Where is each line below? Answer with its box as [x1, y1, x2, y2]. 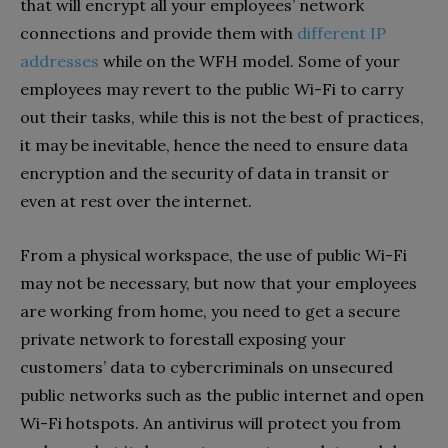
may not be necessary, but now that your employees [20, 272, 417, 293]
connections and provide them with [20, 22, 297, 43]
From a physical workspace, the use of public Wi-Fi [20, 244, 407, 265]
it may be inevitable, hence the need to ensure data [20, 134, 408, 155]
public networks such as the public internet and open [20, 384, 424, 405]
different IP [297, 22, 386, 43]
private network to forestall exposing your [20, 328, 346, 349]
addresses [20, 50, 99, 71]
